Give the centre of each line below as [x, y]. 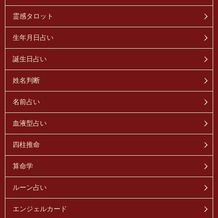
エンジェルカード [40, 209]
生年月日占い [33, 38]
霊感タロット [33, 16]
